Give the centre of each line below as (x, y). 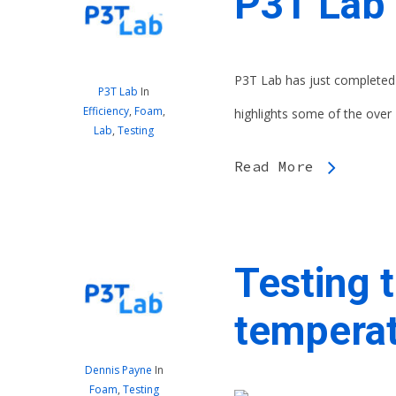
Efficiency (106, 111)
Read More (274, 167)
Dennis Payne (118, 370)
